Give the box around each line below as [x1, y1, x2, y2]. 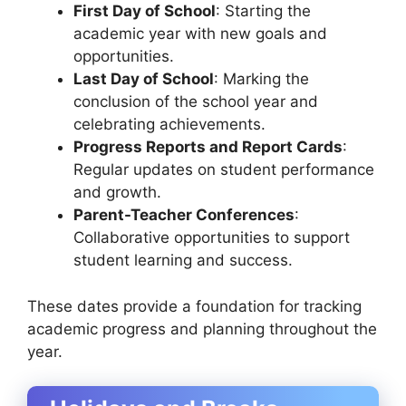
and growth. [73, 183, 161, 202]
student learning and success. [73, 251, 293, 270]
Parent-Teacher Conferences [73, 206, 295, 225]
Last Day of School [73, 70, 214, 89]
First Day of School [73, 2, 216, 21]
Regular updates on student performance [73, 160, 374, 179]
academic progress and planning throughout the [27, 319, 377, 338]
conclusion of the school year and [73, 92, 318, 111]
